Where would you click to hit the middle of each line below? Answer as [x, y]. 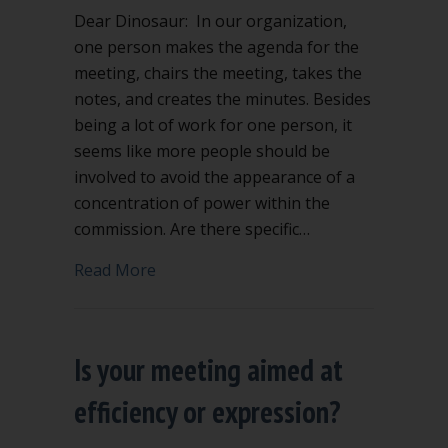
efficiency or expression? [207, 411]
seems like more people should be [202, 151]
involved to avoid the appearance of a [214, 177]
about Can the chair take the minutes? [298, 269]
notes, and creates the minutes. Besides [222, 99]
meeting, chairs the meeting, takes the [218, 73]
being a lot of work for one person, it [213, 125]
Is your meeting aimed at [208, 369]
